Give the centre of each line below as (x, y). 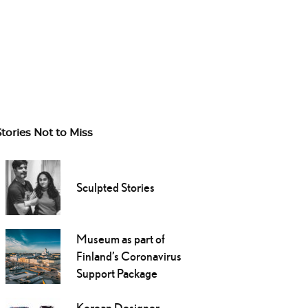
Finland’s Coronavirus (129, 256)
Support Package (117, 274)
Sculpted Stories (115, 188)
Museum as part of (120, 239)
